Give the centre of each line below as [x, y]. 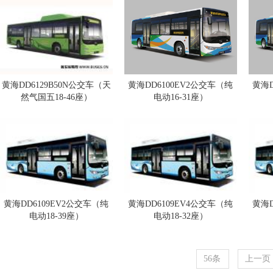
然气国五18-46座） [56, 97]
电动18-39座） [56, 216]
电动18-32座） [180, 216]
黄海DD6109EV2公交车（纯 [56, 204]
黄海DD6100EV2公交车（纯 [181, 85]
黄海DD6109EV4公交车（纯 [181, 204]
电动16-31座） [180, 97]
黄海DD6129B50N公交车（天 [56, 85]
